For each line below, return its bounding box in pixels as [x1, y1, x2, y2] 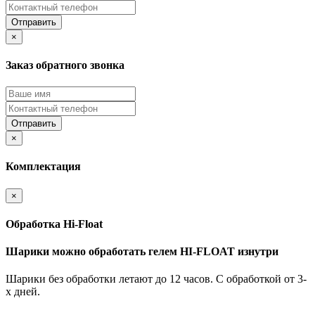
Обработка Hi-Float [6, 217, 103, 230]
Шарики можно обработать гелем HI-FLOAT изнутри [6, 245, 278, 258]
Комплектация [6, 160, 81, 173]
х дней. [6, 285, 40, 298]
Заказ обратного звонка [6, 58, 124, 71]
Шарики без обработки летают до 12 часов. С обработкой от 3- [6, 273, 307, 285]
